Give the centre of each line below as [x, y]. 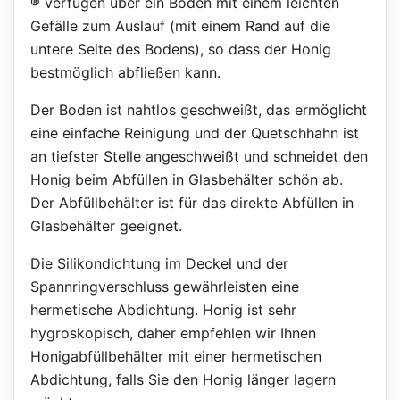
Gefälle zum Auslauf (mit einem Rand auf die [180, 25]
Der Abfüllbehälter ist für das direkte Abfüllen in [192, 202]
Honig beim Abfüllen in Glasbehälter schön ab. [186, 179]
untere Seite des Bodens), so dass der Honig [180, 49]
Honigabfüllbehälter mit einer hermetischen [175, 356]
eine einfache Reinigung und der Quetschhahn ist [194, 133]
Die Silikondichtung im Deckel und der [159, 263]
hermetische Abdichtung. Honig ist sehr [163, 309]
